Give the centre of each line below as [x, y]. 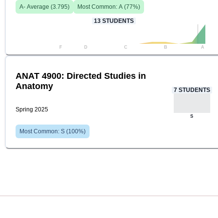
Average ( [39, 7]
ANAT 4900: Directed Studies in [81, 76]
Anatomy [34, 86]
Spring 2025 [32, 110]
